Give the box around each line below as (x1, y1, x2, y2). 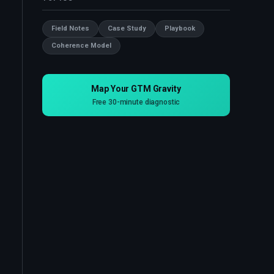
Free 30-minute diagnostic (92, 98, 180, 106)
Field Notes (51, 24, 89, 32)
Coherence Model (51, 42, 111, 50)
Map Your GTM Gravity (91, 84, 181, 94)
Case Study (108, 24, 146, 32)
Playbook (165, 24, 195, 32)
